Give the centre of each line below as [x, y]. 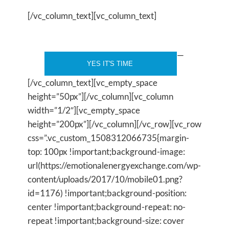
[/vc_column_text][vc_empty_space [93, 82]
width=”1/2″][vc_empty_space [84, 110]
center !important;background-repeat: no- [107, 207]
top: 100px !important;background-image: [106, 151]
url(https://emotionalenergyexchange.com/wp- [114, 165]
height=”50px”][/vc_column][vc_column [100, 96]
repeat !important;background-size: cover [106, 220]
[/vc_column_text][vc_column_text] [92, 15]
